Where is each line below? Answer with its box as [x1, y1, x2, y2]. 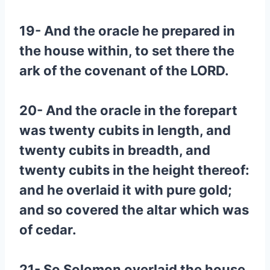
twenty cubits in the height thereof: [19, 162, 250, 178]
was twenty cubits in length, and [19, 122, 231, 138]
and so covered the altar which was [19, 202, 249, 218]
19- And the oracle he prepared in [19, 23, 235, 39]
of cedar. [19, 222, 77, 237]
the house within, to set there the [19, 43, 234, 58]
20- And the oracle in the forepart [19, 102, 237, 118]
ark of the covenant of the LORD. [19, 63, 229, 78]
